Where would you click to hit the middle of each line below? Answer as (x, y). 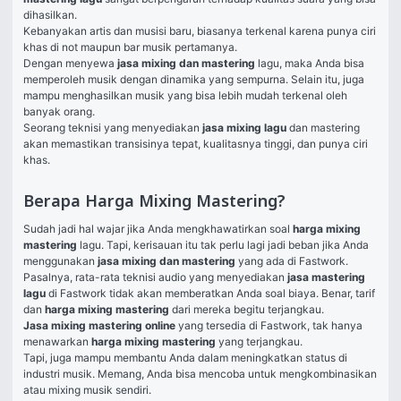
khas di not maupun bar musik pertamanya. (132, 47)
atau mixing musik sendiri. (89, 390)
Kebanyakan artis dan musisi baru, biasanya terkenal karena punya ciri (200, 31)
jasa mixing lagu (246, 128)
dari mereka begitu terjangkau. (249, 309)
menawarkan (57, 341)
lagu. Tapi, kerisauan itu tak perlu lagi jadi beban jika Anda (224, 245)
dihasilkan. (51, 15)
